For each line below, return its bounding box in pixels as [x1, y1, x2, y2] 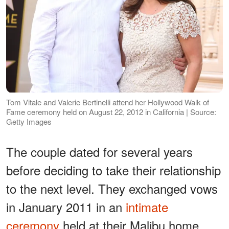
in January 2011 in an [6, 197, 126, 216]
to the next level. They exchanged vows [6, 179, 218, 197]
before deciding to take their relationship [6, 161, 221, 179]
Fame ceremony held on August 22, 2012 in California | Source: [6, 106, 216, 117]
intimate [126, 197, 168, 216]
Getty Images [6, 116, 52, 127]
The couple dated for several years [6, 142, 193, 161]
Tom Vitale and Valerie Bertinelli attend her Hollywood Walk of [6, 96, 209, 107]
